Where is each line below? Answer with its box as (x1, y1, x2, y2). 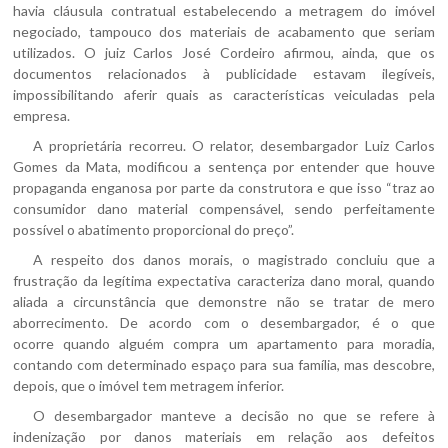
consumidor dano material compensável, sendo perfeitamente (13, 200, 435, 217)
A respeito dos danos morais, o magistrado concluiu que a (33, 251, 435, 268)
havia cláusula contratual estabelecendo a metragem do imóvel (13, 2, 435, 19)
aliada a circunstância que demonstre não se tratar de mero (13, 293, 435, 310)
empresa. (13, 107, 71, 124)
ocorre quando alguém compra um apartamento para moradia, (13, 335, 435, 352)
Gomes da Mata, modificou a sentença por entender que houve (13, 158, 435, 175)
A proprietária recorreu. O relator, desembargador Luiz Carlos (33, 137, 435, 154)
